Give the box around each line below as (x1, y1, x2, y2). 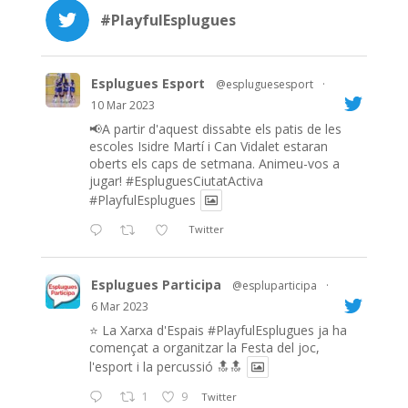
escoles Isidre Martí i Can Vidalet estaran (88, 137, 328, 155)
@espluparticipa (231, 278, 317, 294)
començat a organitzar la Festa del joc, (88, 339, 320, 357)
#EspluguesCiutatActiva (125, 171, 263, 189)
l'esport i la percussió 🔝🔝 (88, 358, 242, 376)
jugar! (88, 171, 126, 189)
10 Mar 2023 (90, 97, 155, 113)
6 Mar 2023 (90, 299, 148, 315)
